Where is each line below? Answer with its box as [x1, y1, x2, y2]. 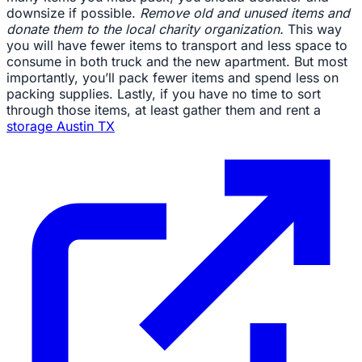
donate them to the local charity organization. [6, 20, 284, 37]
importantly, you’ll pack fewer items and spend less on [6, 69, 339, 86]
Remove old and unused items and [140, 4, 350, 21]
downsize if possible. [6, 4, 140, 21]
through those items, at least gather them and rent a [6, 101, 321, 118]
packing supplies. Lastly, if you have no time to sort [6, 85, 321, 102]
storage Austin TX [6, 117, 115, 134]
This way [284, 20, 342, 37]
